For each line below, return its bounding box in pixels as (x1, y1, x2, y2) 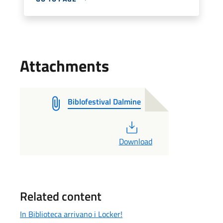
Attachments (20, 53, 109, 78)
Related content (20, 187, 102, 205)
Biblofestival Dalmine (68, 95, 141, 108)
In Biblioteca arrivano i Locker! (20, 208, 122, 220)
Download (118, 135, 152, 147)
